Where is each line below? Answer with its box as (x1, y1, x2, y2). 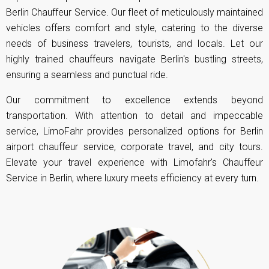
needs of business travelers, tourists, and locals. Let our (6, 37, 263, 49)
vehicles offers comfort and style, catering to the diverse (6, 22, 263, 34)
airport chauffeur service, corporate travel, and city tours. (6, 141, 263, 153)
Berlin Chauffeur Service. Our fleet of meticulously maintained (6, 6, 263, 18)
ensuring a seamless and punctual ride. (6, 68, 168, 80)
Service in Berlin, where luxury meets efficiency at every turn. (6, 172, 259, 184)
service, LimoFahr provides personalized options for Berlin (6, 125, 263, 137)
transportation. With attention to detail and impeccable (6, 109, 263, 121)
